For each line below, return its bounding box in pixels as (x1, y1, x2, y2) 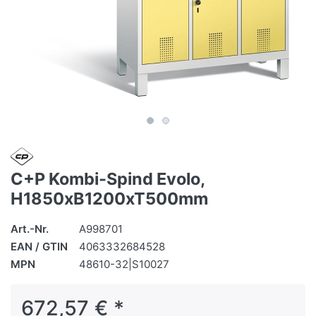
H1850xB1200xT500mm (11, 188, 208, 209)
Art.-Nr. (11, 222, 49, 236)
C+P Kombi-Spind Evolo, (11, 169, 205, 190)
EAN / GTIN (11, 240, 68, 254)
